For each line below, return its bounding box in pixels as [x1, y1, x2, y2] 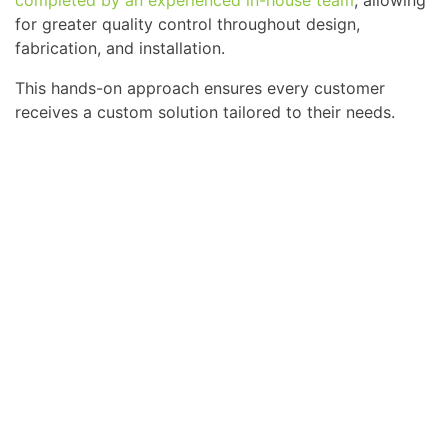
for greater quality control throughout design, [15, 14, 360, 35]
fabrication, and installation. [15, 38, 225, 59]
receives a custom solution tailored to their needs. [15, 102, 395, 123]
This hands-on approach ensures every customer [15, 78, 385, 99]
